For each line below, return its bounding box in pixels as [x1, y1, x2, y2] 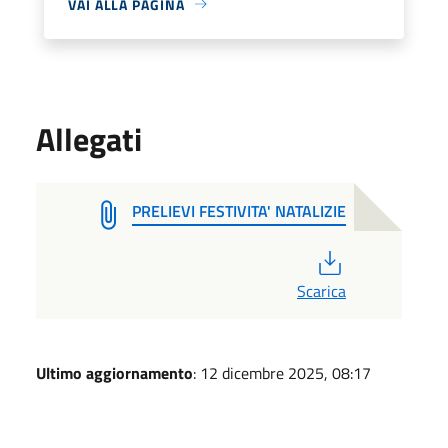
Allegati [36, 114, 142, 163]
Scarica [296, 278, 346, 303]
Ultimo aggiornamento [36, 360, 193, 385]
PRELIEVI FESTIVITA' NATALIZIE [132, 198, 346, 223]
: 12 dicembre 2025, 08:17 [193, 360, 371, 385]
